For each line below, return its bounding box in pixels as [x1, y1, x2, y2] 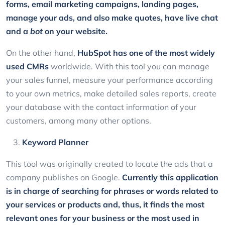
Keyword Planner [22, 137, 88, 148]
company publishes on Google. [6, 172, 122, 183]
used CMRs [6, 61, 49, 72]
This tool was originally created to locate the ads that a [6, 159, 213, 169]
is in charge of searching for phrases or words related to [6, 186, 218, 196]
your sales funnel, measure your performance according [6, 75, 213, 85]
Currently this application [122, 172, 218, 183]
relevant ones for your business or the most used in [6, 213, 199, 223]
